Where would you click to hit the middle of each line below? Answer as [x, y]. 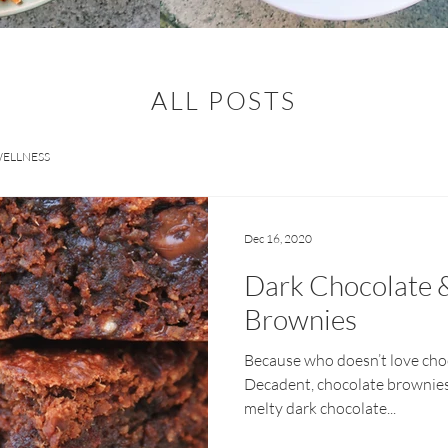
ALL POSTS [224, 100]
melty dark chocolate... [320, 408]
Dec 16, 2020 [278, 238]
